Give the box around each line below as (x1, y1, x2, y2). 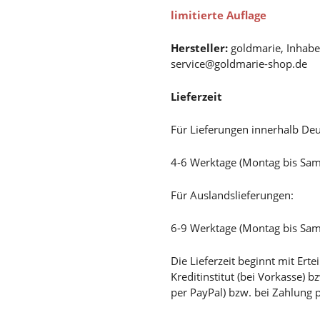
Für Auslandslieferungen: (171, 188, 294, 202)
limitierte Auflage (171, 8, 266, 22)
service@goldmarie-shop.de (171, 56, 307, 71)
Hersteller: (171, 41, 228, 55)
